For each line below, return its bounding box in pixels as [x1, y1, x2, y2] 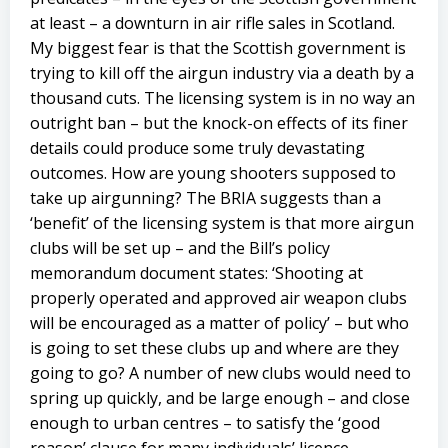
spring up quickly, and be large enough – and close [30, 387, 410, 409]
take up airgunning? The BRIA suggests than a [30, 187, 381, 209]
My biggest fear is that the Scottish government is [30, 37, 406, 59]
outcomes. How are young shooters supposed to [30, 162, 396, 184]
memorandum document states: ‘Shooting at [30, 262, 363, 284]
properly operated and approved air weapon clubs [30, 287, 407, 309]
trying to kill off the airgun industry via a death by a [30, 62, 414, 84]
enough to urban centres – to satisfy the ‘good [30, 412, 380, 434]
